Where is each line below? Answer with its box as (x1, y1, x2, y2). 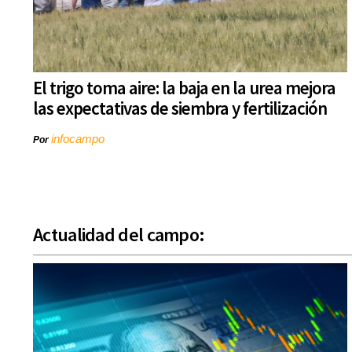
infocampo (51, 132, 104, 146)
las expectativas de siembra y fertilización (33, 97, 327, 120)
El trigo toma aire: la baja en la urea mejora (33, 76, 335, 100)
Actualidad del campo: (33, 222, 205, 247)
